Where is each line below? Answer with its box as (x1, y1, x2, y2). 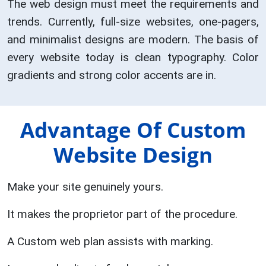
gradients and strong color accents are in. (7, 68, 216, 83)
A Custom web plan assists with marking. (7, 235, 213, 249)
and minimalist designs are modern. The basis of (7, 33, 259, 47)
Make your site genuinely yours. (7, 180, 163, 194)
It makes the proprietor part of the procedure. (7, 207, 237, 221)
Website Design (53, 141, 213, 169)
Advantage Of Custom (20, 116, 246, 144)
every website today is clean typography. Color (7, 50, 259, 65)
